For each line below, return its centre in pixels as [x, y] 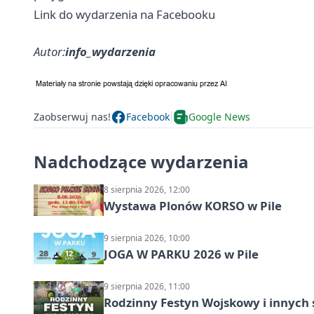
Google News [219, 117]
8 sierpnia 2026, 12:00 [147, 189]
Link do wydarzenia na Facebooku [124, 14]
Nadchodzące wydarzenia [141, 161]
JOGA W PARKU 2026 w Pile [181, 254]
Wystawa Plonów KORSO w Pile [193, 205]
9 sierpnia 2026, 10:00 [147, 238]
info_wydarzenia [110, 51]
